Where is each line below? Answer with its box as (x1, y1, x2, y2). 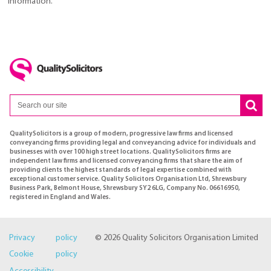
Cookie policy (9, 250, 77, 260)
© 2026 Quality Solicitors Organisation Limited (94, 233, 258, 243)
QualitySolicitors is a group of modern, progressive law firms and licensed (10, 130, 233, 137)
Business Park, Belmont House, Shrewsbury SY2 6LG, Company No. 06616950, (10, 184, 240, 192)
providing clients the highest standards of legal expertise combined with (10, 166, 232, 174)
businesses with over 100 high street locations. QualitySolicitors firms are (10, 148, 231, 155)
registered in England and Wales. (10, 194, 111, 201)
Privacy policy (9, 233, 77, 243)
